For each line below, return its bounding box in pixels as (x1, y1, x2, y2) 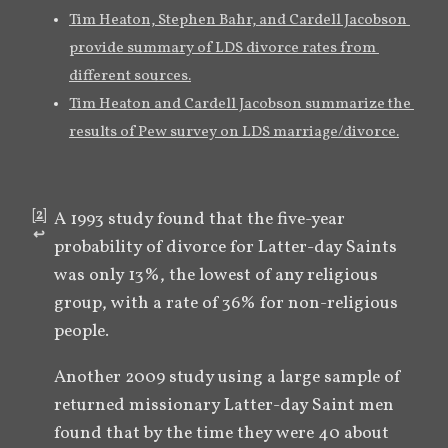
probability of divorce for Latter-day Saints (54, 235, 397, 261)
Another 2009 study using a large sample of (54, 364, 400, 390)
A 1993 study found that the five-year (54, 207, 346, 233)
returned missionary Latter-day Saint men (54, 392, 394, 418)
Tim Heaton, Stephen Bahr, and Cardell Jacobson (69, 9, 407, 32)
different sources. (69, 65, 191, 88)
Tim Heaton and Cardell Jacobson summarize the (69, 93, 411, 116)
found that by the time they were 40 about (54, 420, 389, 446)
